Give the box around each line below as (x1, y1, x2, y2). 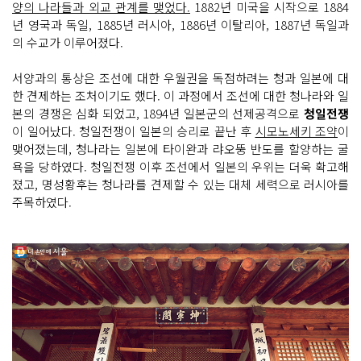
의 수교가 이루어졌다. (12, 33, 123, 51)
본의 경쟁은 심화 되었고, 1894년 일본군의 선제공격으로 (12, 104, 304, 122)
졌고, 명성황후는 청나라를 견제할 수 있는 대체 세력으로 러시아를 (12, 175, 349, 193)
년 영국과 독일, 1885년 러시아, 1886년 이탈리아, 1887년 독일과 (12, 15, 349, 33)
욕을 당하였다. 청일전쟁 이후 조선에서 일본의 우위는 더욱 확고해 (12, 157, 349, 175)
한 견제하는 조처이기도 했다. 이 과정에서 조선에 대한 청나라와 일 (12, 86, 349, 104)
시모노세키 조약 (255, 122, 338, 139)
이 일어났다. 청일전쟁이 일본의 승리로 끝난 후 (12, 122, 255, 139)
